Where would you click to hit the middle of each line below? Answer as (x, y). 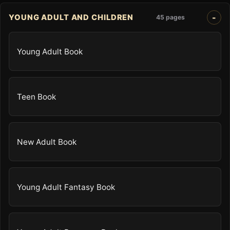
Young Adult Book (50, 51)
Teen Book (37, 97)
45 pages (170, 17)
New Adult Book (47, 142)
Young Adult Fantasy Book (66, 187)
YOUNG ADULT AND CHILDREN (71, 17)
